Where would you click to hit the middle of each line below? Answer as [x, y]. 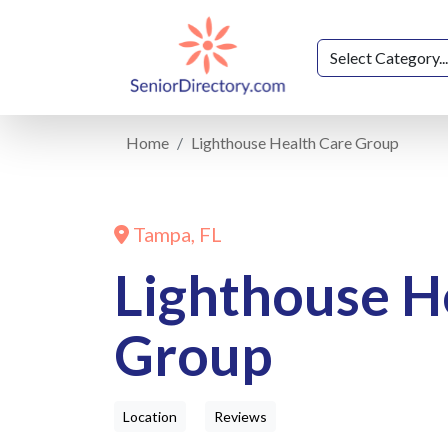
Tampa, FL [175, 234]
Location [150, 417]
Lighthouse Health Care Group [295, 143]
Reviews [240, 417]
